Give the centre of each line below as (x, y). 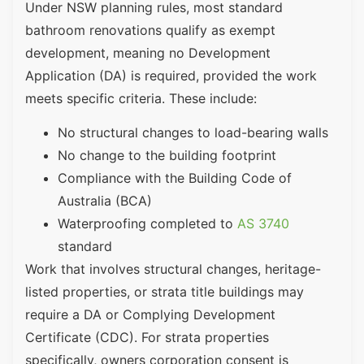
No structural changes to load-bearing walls (193, 133)
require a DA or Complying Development (150, 315)
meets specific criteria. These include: (141, 99)
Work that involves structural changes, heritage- (173, 269)
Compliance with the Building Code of (175, 178)
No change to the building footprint (167, 156)
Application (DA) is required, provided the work (171, 76)
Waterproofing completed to (145, 224)
